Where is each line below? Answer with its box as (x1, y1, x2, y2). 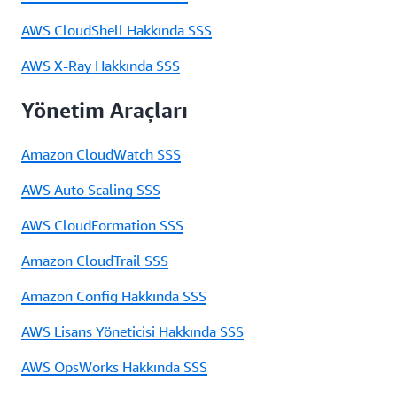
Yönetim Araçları (21, 97, 188, 122)
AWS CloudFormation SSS (21, 215, 183, 234)
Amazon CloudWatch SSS (21, 144, 181, 163)
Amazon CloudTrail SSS (21, 251, 168, 269)
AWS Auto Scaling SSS (21, 180, 160, 198)
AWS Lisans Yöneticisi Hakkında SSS (21, 322, 244, 340)
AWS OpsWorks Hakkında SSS (21, 357, 207, 376)
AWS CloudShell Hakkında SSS (21, 20, 212, 39)
